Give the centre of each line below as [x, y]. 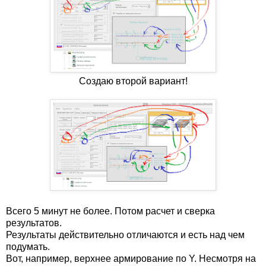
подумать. [28, 246]
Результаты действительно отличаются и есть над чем [125, 235]
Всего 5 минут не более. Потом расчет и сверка [110, 211]
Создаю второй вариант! [133, 81]
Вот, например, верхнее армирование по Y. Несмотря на [131, 258]
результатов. [34, 223]
